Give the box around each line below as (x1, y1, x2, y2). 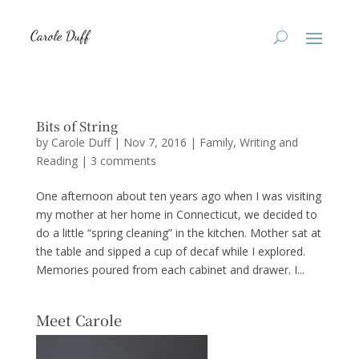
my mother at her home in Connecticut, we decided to (35, 207, 317, 222)
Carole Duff (50, 135, 111, 150)
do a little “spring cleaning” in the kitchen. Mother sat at (35, 225, 321, 240)
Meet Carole (35, 309, 122, 330)
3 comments (90, 153, 156, 168)
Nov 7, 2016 (123, 135, 187, 150)
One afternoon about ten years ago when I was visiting (35, 188, 321, 204)
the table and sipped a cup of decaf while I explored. (35, 244, 305, 259)
